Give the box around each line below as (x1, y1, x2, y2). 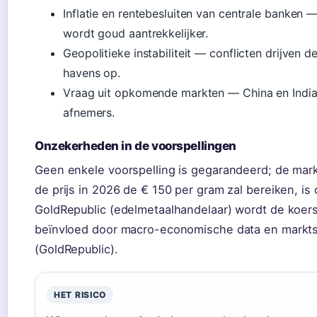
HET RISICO (54, 289, 107, 300)
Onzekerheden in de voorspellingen (35, 138, 237, 153)
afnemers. (63, 105, 115, 120)
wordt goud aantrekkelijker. (63, 25, 209, 40)
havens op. (63, 65, 121, 80)
